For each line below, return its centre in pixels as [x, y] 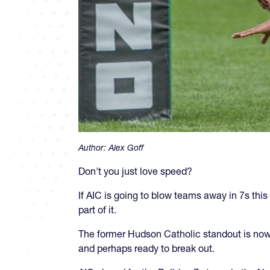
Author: [93, 147]
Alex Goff [126, 147]
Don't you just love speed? [135, 171]
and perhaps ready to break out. [146, 248]
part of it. [97, 209]
